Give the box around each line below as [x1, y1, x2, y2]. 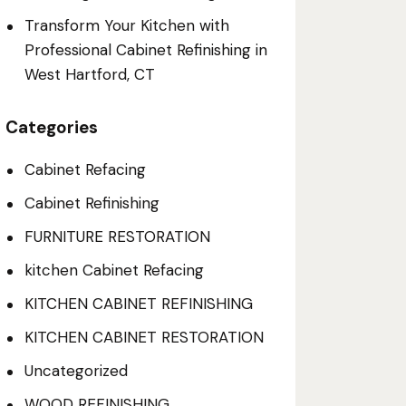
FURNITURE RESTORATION [24, 227, 210, 247]
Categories [5, 116, 99, 140]
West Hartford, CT [24, 64, 155, 85]
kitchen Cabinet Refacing [24, 260, 204, 281]
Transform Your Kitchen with [24, 15, 229, 36]
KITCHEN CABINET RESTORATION [24, 327, 264, 348]
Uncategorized [24, 361, 128, 382]
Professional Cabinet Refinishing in [24, 40, 267, 61]
